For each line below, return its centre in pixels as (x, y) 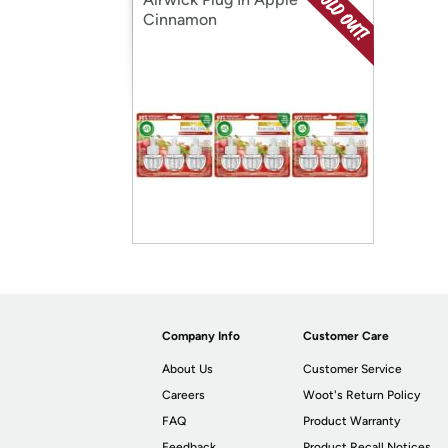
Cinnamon (180, 19)
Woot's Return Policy (362, 395)
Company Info (201, 336)
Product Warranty (352, 421)
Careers (183, 395)
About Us (187, 369)
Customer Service (353, 369)
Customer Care (346, 336)
